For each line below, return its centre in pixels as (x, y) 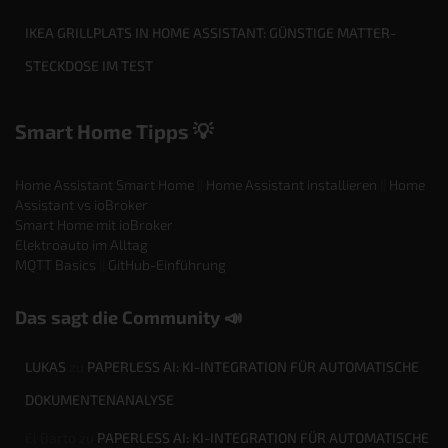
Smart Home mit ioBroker (94, 225)
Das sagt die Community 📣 (128, 317)
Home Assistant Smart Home (104, 185)
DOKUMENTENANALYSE (99, 400)
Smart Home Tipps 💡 (114, 131)
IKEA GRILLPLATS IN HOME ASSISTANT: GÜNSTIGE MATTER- (210, 33)
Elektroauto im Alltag (81, 245)
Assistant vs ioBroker (81, 205)
